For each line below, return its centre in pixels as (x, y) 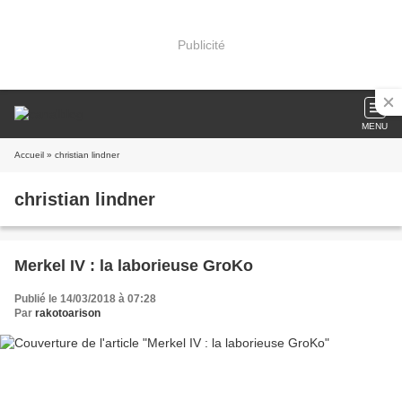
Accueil (29, 155)
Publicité (201, 44)
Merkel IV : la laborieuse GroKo (134, 266)
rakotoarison (68, 313)
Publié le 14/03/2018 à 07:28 (85, 299)
